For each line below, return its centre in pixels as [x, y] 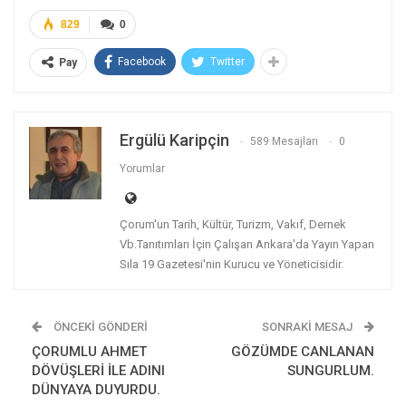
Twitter [227, 61]
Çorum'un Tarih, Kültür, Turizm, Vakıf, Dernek [233, 224]
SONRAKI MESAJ [309, 326]
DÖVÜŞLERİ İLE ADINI [98, 370]
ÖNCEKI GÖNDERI [99, 326]
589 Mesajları [284, 141]
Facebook [142, 61]
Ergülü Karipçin [174, 140]
